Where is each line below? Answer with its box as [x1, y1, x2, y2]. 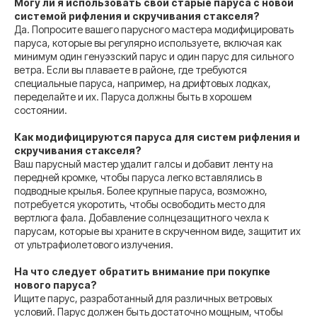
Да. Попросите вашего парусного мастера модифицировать [14, 23, 294, 35]
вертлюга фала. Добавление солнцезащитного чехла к [14, 211, 269, 224]
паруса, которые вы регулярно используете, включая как [14, 36, 282, 49]
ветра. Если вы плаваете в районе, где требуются [14, 63, 247, 76]
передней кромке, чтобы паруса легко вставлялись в [14, 171, 262, 183]
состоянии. [14, 103, 67, 116]
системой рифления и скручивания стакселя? [14, 9, 260, 22]
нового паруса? [14, 278, 97, 291]
